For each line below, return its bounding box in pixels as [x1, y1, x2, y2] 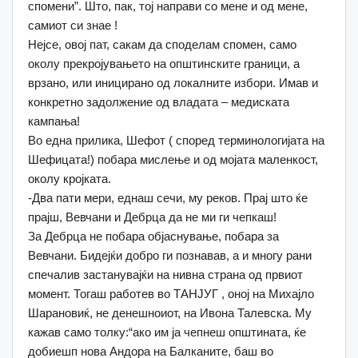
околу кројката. [28, 171, 111, 185]
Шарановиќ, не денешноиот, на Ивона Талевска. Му [28, 305, 312, 320]
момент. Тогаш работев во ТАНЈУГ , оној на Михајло [28, 286, 314, 300]
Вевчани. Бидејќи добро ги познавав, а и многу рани [28, 248, 312, 262]
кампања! [28, 113, 80, 128]
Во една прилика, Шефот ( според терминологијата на [28, 133, 324, 147]
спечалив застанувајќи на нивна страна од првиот [28, 267, 303, 281]
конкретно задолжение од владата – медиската [28, 94, 289, 109]
